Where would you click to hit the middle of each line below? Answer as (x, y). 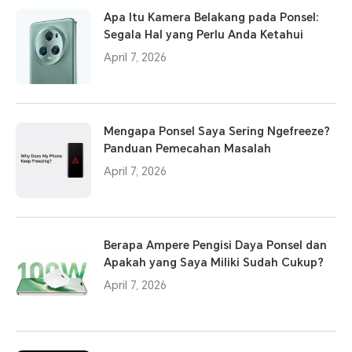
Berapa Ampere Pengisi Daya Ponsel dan (215, 246)
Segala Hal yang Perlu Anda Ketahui (203, 35)
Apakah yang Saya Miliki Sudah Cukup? (214, 263)
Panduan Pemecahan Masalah (187, 149)
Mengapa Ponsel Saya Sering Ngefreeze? (217, 132)
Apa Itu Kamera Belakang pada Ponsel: (211, 18)
